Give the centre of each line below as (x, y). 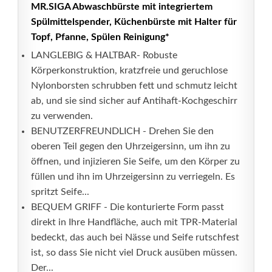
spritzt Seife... (60, 192)
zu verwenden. (62, 116)
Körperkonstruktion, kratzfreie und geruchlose (129, 70)
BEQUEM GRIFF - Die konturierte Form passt (127, 207)
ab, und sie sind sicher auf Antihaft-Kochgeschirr (134, 101)
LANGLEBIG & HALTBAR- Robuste (104, 55)
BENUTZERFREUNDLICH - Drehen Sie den (122, 131)
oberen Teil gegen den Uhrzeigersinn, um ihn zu (131, 146)
